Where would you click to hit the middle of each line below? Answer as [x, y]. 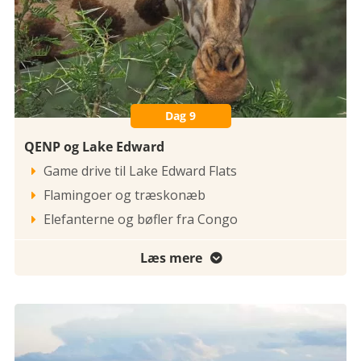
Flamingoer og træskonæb [124, 195]
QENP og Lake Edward [94, 147]
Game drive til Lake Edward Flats [140, 171]
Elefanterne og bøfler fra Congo [141, 220]
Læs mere [171, 258]
